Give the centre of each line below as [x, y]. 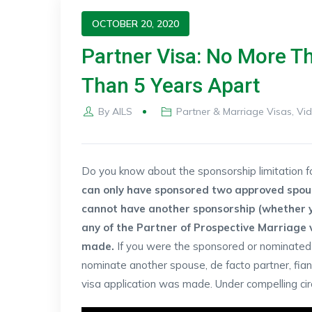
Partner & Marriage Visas [234, 111]
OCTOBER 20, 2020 [135, 24]
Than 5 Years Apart [171, 85]
